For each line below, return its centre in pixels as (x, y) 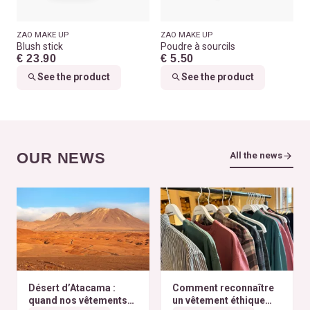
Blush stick (40, 46)
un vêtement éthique (218, 301)
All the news (256, 156)
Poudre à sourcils (198, 46)
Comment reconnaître (223, 288)
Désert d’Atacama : (72, 288)
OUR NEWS (62, 158)
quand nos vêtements (77, 301)
